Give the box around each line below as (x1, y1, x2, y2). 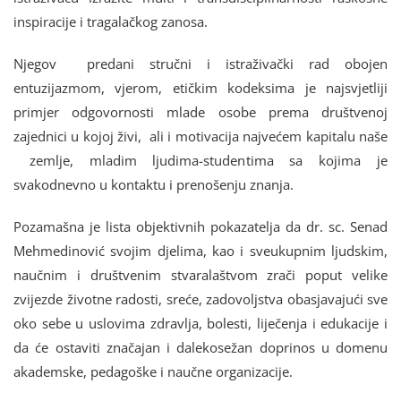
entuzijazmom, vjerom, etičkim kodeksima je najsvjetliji (13, 78, 388, 97)
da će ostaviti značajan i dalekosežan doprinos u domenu (13, 337, 388, 356)
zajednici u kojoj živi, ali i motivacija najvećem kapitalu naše (13, 126, 388, 145)
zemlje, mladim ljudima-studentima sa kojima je (13, 150, 388, 169)
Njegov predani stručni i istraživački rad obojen (13, 54, 388, 73)
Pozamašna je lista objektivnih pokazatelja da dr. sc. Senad (13, 217, 388, 235)
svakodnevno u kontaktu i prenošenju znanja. (13, 175, 294, 193)
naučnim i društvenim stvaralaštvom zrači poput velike (13, 265, 388, 284)
